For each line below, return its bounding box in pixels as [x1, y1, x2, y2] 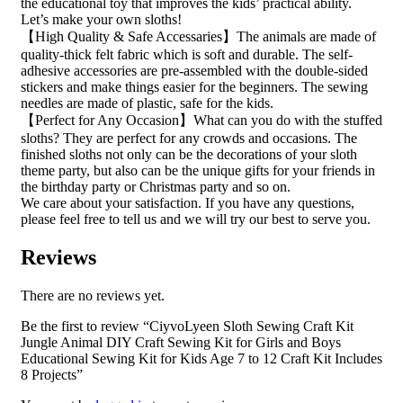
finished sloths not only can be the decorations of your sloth [21, 146, 357, 162]
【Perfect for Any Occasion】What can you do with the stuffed [21, 112, 382, 128]
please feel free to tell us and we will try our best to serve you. [21, 210, 371, 227]
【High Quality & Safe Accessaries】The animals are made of [21, 28, 376, 44]
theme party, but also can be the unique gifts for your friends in [21, 162, 375, 178]
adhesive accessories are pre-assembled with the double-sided [21, 62, 368, 78]
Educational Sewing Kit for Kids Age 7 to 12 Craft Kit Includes [21, 350, 382, 366]
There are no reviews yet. [21, 287, 165, 303]
